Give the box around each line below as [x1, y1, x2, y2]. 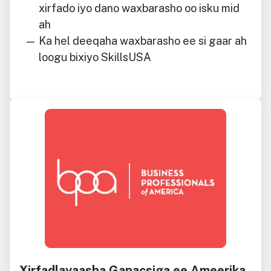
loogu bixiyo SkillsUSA [39, 50, 151, 64]
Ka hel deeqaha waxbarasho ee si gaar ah [39, 34, 247, 47]
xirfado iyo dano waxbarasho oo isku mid [39, 1, 240, 15]
